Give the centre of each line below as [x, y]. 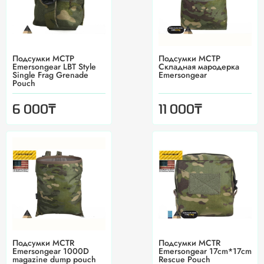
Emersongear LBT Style [54, 67]
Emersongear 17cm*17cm [205, 251]
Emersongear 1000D [51, 251]
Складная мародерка [199, 67]
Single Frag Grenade [50, 75]
